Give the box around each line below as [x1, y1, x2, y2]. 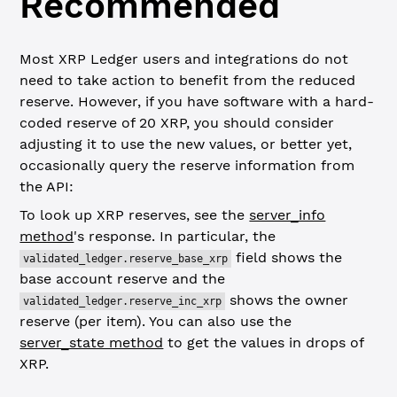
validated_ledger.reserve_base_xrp [23, 253, 229, 265]
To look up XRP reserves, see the [19, 206, 250, 223]
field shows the [231, 249, 343, 266]
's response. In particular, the [74, 228, 276, 245]
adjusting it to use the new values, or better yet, [19, 136, 353, 152]
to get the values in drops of [163, 334, 364, 351]
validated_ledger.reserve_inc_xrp [23, 295, 222, 307]
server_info [249, 206, 326, 223]
